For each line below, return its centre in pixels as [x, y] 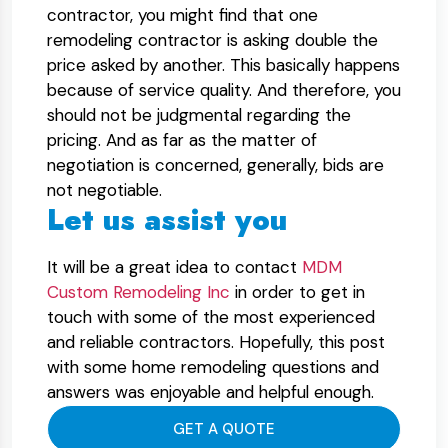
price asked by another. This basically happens [223, 65]
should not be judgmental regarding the [199, 115]
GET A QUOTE [224, 429]
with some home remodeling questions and [213, 367]
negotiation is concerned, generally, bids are [215, 165]
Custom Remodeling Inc [138, 292]
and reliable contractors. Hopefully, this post [216, 342]
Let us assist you [167, 220]
